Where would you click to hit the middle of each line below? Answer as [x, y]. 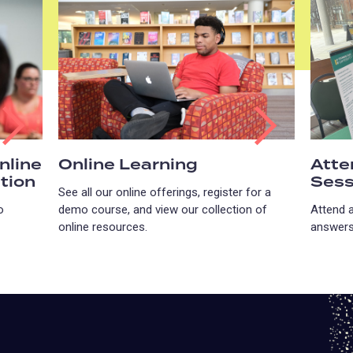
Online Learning [128, 165]
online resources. [103, 227]
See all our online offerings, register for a [165, 192]
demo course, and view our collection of [163, 209]
